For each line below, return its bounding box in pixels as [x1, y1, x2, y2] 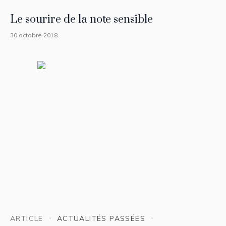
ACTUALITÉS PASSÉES [56, 213, 146, 223]
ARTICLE [10, 213, 43, 223]
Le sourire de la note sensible [10, 13, 153, 27]
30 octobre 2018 [10, 31, 58, 39]
